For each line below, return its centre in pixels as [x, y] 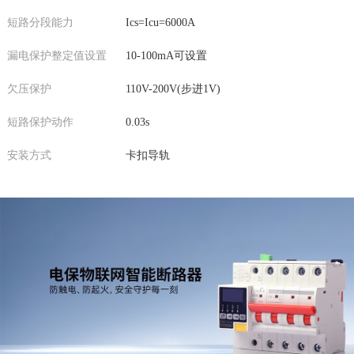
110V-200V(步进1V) [173, 89]
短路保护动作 [40, 122]
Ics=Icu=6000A [160, 23]
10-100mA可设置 [166, 56]
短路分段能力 [40, 23]
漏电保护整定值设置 [56, 56]
